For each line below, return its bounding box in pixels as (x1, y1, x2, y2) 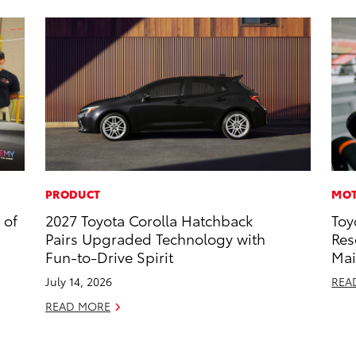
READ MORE (45, 298, 111, 315)
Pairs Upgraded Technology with (45, 228, 266, 249)
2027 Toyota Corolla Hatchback (45, 210, 253, 230)
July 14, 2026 (45, 273, 113, 290)
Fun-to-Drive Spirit (45, 246, 174, 267)
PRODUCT (45, 186, 101, 203)
